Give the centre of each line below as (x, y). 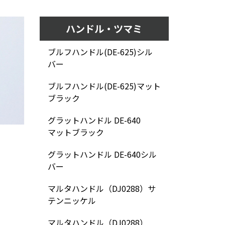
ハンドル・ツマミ (104, 29)
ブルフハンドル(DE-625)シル (100, 52)
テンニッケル (72, 200)
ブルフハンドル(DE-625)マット (104, 86)
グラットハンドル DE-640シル (102, 154)
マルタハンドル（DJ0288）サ (101, 188)
